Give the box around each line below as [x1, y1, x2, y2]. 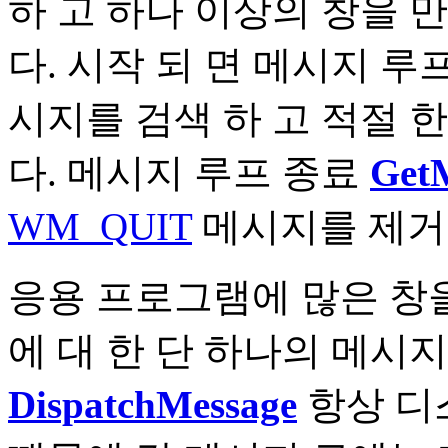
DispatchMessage [8, 382, 297, 426]
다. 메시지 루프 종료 [8, 150, 370, 194]
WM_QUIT [8, 204, 192, 248]
